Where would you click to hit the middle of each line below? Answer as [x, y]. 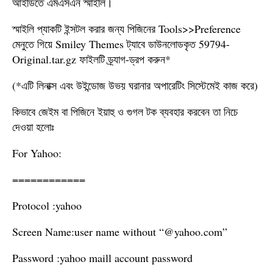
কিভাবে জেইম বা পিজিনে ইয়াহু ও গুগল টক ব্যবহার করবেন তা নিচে [125, 112]
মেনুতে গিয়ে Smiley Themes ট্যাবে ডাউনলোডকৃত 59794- [121, 44]
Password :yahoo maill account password [102, 258]
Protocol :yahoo [47, 205]
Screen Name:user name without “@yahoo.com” [120, 232]
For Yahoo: [37, 153]
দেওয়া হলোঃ [33, 127]
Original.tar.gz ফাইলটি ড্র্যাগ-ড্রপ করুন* [91, 59]
